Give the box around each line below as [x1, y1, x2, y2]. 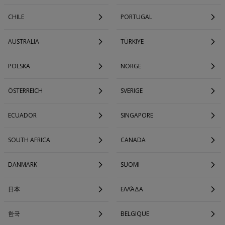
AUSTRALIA [8, 37, 39, 46]
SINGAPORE [121, 111, 153, 120]
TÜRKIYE [121, 37, 144, 46]
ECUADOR [8, 111, 37, 120]
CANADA [121, 136, 146, 144]
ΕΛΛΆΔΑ [121, 185, 143, 193]
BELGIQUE [121, 209, 149, 218]
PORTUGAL [121, 13, 152, 21]
